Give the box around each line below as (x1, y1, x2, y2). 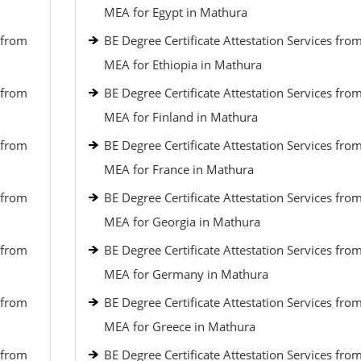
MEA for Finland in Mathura (103, 109, 258, 125)
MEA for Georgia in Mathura (103, 214, 260, 230)
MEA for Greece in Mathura (103, 318, 255, 334)
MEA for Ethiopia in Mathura (103, 56, 262, 73)
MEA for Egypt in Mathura (103, 4, 247, 20)
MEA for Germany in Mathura (103, 266, 268, 282)
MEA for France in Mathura (103, 161, 254, 177)
